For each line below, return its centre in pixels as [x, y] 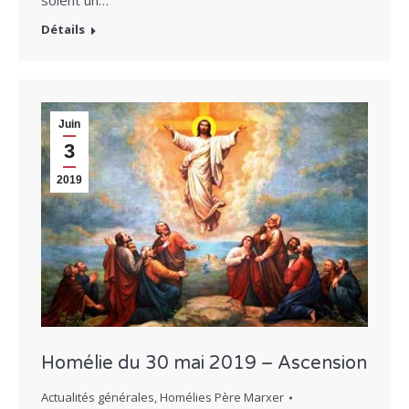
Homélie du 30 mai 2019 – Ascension [204, 364]
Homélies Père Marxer [222, 398]
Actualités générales [98, 398]
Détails [63, 29]
